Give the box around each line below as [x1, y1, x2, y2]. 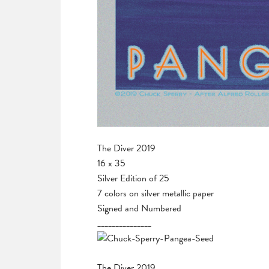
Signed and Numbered [97, 201, 181, 216]
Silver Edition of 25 [97, 171, 169, 186]
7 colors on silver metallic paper [97, 186, 214, 201]
